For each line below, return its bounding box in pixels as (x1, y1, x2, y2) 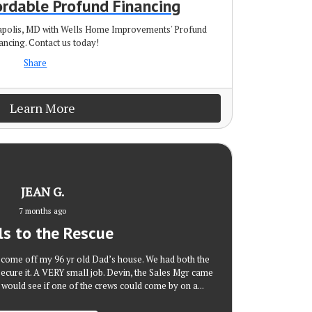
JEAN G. (21, 182, 64, 200)
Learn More (10, 99, 75, 116)
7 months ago (19, 205, 66, 216)
